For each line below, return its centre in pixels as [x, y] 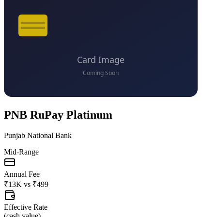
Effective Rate [26, 207]
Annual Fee [22, 174]
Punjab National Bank [38, 135]
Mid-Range [21, 152]
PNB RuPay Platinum [58, 115]
